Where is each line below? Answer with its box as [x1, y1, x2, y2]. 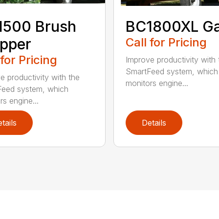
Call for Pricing [125, 35, 207, 50]
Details [141, 118, 166, 128]
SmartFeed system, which [125, 66, 218, 77]
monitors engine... [125, 78, 188, 88]
